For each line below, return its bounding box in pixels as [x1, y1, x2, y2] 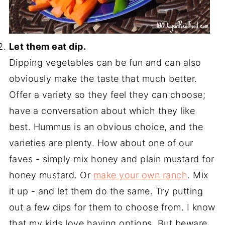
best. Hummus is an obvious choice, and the [9, 122, 203, 132]
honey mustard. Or [9, 170, 93, 180]
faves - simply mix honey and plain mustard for [9, 154, 214, 164]
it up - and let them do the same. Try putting [9, 186, 203, 196]
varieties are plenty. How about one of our [9, 138, 193, 148]
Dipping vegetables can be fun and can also [9, 57, 201, 68]
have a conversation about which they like [9, 105, 195, 116]
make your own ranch [93, 170, 188, 180]
